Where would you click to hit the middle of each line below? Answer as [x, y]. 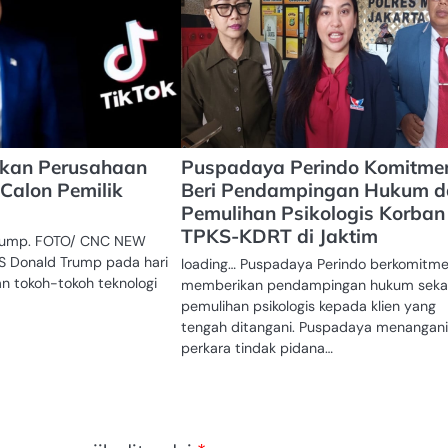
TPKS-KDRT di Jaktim [279, 235]
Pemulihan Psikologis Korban [312, 212]
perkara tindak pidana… [256, 347]
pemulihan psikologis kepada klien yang [308, 305]
